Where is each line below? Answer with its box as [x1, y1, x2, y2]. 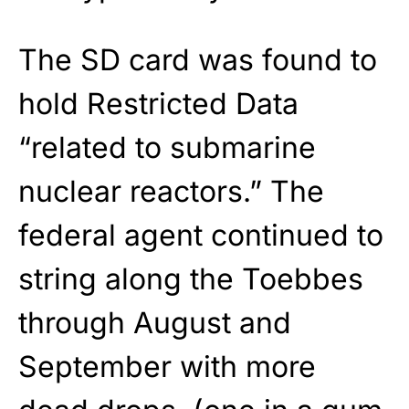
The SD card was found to [18, 42, 377, 79]
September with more [18, 349, 316, 385]
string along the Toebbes [18, 261, 363, 298]
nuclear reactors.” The [18, 173, 324, 210]
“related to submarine [18, 130, 316, 166]
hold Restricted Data [18, 86, 299, 122]
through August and [18, 305, 291, 341]
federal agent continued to [18, 217, 383, 254]
